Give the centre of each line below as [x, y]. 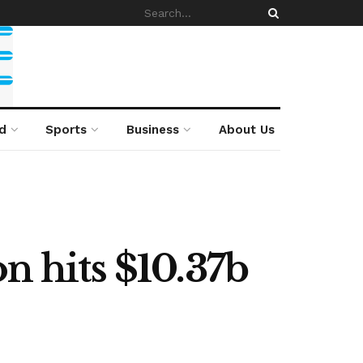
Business [153, 130]
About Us [246, 130]
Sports [66, 130]
